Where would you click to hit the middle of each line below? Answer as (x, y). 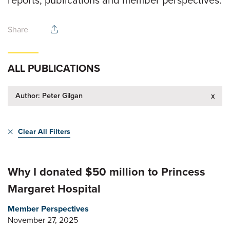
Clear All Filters (44, 132)
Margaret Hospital (54, 189)
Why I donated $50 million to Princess (107, 172)
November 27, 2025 (43, 220)
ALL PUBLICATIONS (54, 68)
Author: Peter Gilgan (49, 95)
